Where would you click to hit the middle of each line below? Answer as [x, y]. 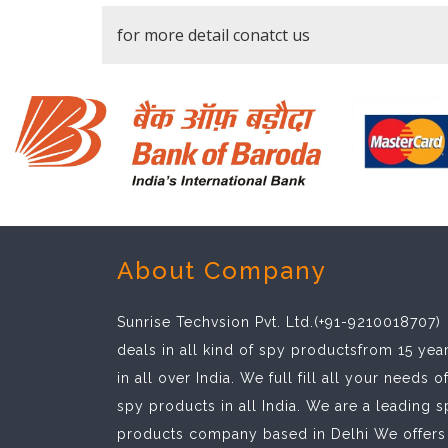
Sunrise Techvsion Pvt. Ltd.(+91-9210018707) [279, 321]
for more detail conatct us [213, 35]
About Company [222, 270]
